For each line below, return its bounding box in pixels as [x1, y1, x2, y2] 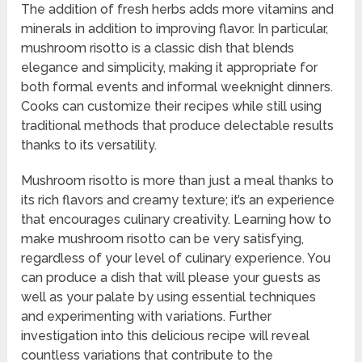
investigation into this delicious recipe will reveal [21, 328, 310, 344]
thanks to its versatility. [21, 137, 158, 154]
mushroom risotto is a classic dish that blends [21, 40, 295, 57]
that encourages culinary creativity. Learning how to [21, 212, 332, 228]
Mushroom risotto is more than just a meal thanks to [21, 173, 335, 189]
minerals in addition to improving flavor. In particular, [21, 21, 329, 37]
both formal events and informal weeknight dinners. [21, 79, 334, 95]
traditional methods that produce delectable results [21, 118, 335, 134]
